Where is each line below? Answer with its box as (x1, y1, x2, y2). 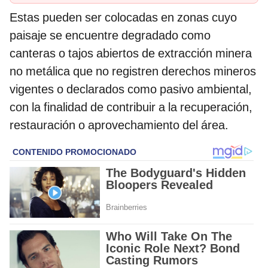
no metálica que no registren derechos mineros (10, 63, 256, 78)
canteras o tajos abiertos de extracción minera (10, 45, 255, 60)
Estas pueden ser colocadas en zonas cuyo (10, 10, 237, 25)
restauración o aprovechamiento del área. (10, 117, 229, 132)
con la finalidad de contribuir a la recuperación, (10, 99, 252, 114)
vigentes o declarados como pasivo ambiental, (10, 81, 252, 96)
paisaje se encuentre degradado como (10, 28, 211, 42)
